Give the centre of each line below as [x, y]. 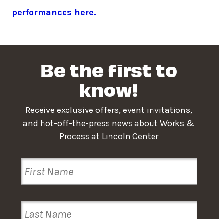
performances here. [54, 12]
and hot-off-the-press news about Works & [109, 123]
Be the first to [109, 69]
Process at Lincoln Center [109, 136]
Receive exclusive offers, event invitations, [109, 110]
